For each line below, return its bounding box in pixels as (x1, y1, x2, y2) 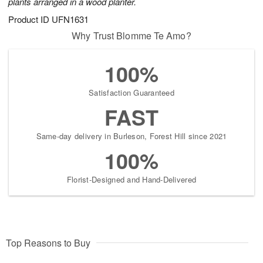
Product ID (8, 13, 52, 26)
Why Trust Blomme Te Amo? (72, 29, 191, 43)
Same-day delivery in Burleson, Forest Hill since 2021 (36, 130, 227, 142)
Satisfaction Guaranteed (89, 87, 174, 99)
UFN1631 (52, 13, 89, 26)
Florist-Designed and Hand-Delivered (66, 174, 197, 186)
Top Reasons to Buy (6, 236, 90, 250)
